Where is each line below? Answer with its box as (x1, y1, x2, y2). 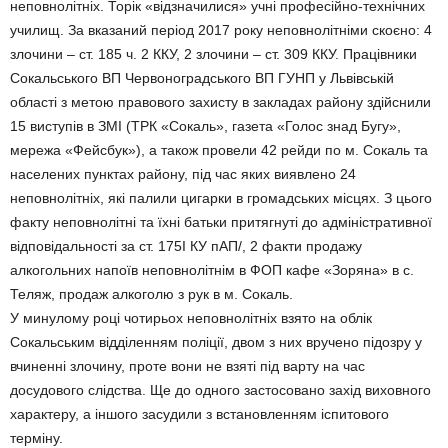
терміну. (10, 430, 63, 446)
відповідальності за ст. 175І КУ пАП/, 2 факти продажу (10, 238, 362, 254)
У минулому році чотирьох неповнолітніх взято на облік (10, 310, 372, 326)
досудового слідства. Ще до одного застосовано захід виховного (10, 382, 431, 398)
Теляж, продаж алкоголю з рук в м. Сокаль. (10, 286, 293, 302)
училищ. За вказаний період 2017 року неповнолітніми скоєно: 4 (10, 22, 432, 38)
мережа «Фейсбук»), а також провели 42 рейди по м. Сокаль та (10, 142, 428, 158)
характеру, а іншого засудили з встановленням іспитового (10, 406, 389, 422)
